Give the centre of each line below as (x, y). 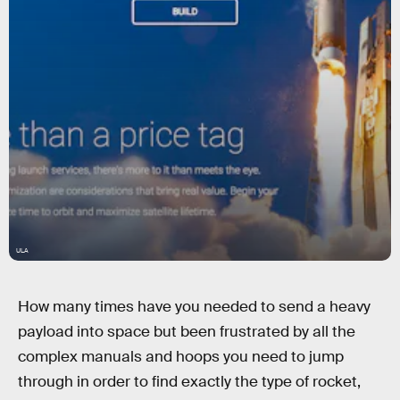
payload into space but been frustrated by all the (187, 332)
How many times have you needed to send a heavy (194, 307)
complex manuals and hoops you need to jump (181, 357)
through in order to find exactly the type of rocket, (189, 382)
